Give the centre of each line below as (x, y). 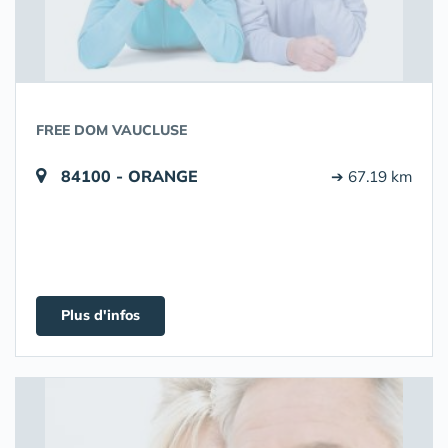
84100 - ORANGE (129, 176)
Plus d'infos (100, 315)
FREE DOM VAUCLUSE (111, 130)
